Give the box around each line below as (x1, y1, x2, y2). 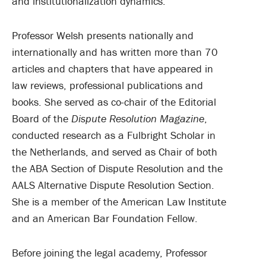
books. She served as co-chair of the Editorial (12, 95, 216, 109)
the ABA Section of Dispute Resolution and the (12, 161, 223, 175)
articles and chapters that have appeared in (12, 62, 213, 75)
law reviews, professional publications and (12, 78, 203, 92)
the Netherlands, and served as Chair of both (12, 145, 217, 159)
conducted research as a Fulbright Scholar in (12, 128, 216, 142)
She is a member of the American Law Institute (12, 195, 226, 208)
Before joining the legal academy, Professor (12, 246, 207, 259)
